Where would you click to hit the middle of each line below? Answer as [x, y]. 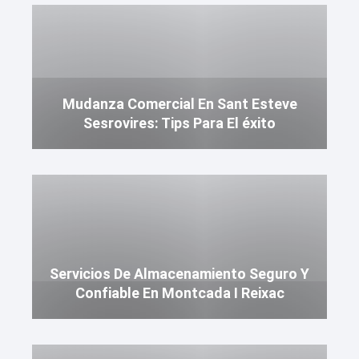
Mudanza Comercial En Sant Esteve [179, 104]
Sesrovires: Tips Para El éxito [179, 123]
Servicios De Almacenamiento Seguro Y [179, 274]
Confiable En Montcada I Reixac [179, 293]
